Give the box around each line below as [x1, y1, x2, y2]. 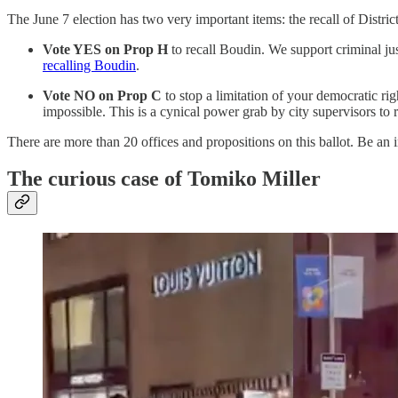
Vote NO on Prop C [43, 87, 162, 103]
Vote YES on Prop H [43, 41, 168, 57]
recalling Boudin [43, 57, 136, 73]
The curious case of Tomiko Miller [7, 167, 321, 191]
